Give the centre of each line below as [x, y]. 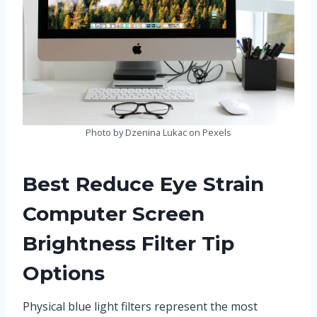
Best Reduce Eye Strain [143, 184]
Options [64, 273]
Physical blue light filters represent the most [140, 306]
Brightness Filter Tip [128, 243]
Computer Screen [114, 213]
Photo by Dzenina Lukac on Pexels [158, 132]
